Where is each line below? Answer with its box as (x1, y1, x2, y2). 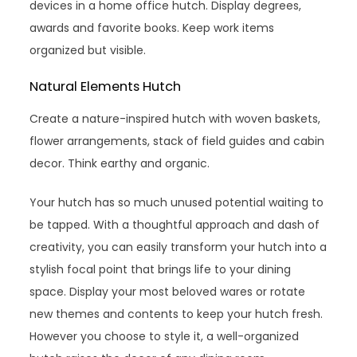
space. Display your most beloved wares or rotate (29, 283, 306, 300)
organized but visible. (29, 41, 147, 58)
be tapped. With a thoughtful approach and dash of (29, 216, 320, 233)
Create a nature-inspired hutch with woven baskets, (29, 110, 321, 127)
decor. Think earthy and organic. (29, 155, 210, 171)
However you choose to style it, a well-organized (29, 328, 300, 344)
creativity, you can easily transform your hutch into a (29, 238, 328, 255)
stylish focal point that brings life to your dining (29, 261, 292, 277)
